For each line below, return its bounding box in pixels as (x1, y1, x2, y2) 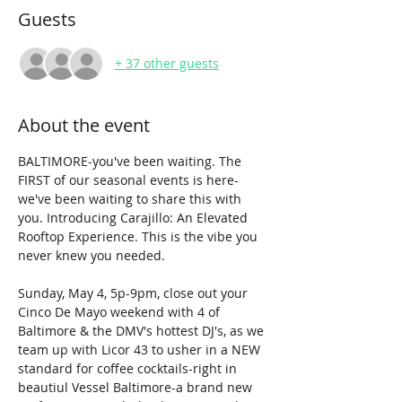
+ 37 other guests (115, 55, 219, 73)
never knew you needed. (18, 246, 165, 264)
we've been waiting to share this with (18, 189, 245, 207)
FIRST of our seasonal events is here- (18, 170, 239, 188)
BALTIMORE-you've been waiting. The (18, 152, 245, 170)
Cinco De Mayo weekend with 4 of (18, 302, 223, 320)
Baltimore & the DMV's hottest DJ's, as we (18, 321, 267, 339)
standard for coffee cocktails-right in (18, 359, 240, 377)
